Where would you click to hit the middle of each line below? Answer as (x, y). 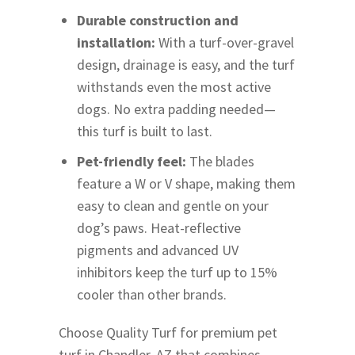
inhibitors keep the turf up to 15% (177, 272)
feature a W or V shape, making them (187, 183)
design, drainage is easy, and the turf (186, 64)
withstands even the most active (174, 86)
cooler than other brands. (152, 294)
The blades (221, 161)
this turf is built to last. (145, 131)
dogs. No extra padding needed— (177, 109)
